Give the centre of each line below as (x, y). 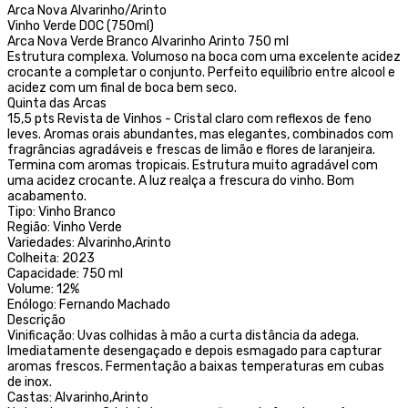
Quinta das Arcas (57, 103)
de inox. (30, 382)
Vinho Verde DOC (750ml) (81, 25)
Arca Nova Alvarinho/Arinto (87, 10)
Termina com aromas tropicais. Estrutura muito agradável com (193, 165)
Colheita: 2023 (51, 258)
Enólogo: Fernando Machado (89, 304)
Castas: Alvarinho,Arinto (78, 397)
